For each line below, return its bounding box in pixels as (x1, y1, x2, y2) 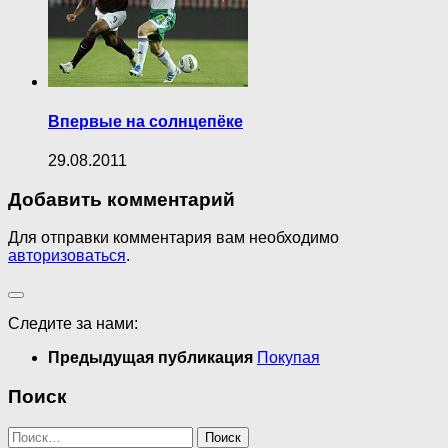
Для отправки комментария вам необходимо (8, 229, 339, 247)
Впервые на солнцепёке (48, 112, 243, 130)
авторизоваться (8, 247, 126, 265)
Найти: (7, 425, 57, 443)
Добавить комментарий (8, 188, 235, 210)
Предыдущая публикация (48, 349, 257, 367)
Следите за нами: (8, 315, 138, 333)
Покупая (257, 349, 320, 367)
